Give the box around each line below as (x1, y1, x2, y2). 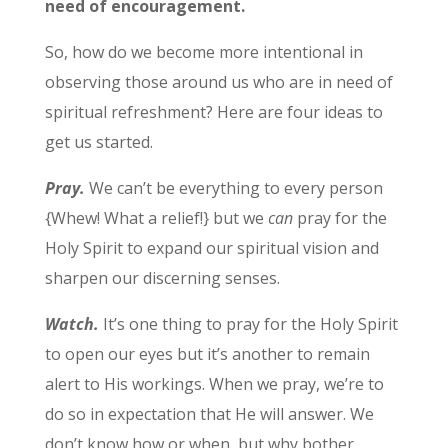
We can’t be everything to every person (84, 176, 383, 199)
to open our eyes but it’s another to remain (44, 342, 370, 365)
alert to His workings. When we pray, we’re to (44, 372, 384, 395)
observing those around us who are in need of (44, 70, 393, 93)
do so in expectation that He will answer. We (44, 402, 374, 425)
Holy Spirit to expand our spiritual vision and (44, 236, 379, 259)
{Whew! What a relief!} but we (44, 206, 268, 229)
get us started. (44, 130, 153, 153)
